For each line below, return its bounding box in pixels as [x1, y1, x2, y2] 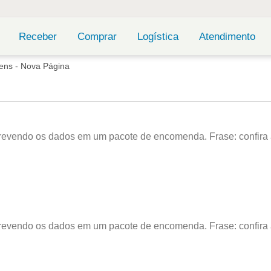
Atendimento [198, 31, 255, 43]
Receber [18, 31, 57, 43]
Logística [137, 31, 178, 43]
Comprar [77, 31, 117, 43]
